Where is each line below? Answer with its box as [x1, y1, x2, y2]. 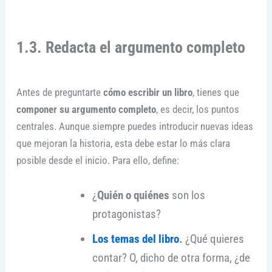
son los [169, 188, 206, 202]
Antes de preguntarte [16, 86, 101, 99]
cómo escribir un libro [100, 86, 192, 99]
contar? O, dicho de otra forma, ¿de [92, 250, 251, 265]
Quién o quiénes [97, 188, 170, 202]
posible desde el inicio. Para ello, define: [16, 154, 179, 167]
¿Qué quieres [183, 231, 245, 246]
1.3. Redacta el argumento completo [16, 38, 245, 57]
